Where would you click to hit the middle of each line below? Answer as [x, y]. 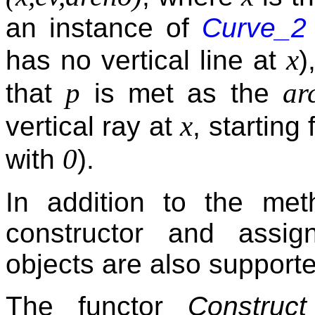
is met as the [181, 94]
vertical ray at [93, 127]
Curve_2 [255, 28]
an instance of [104, 28]
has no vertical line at [146, 60]
